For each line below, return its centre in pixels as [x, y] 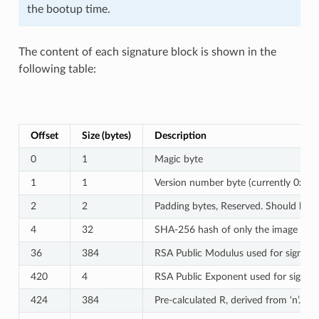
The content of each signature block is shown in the [147, 52]
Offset [44, 136]
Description [180, 136]
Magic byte [178, 159]
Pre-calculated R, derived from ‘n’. [227, 300]
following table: [57, 69]
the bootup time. [68, 9]
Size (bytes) [106, 136]
